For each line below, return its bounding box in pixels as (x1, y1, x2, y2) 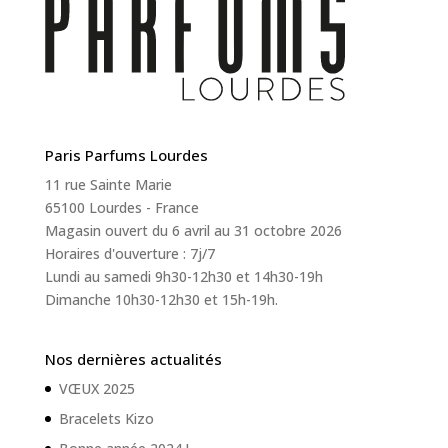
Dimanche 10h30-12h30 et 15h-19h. (44, 290, 278, 310)
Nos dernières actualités (44, 349, 222, 370)
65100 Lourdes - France (44, 198, 199, 218)
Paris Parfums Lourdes (44, 145, 208, 166)
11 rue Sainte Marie (44, 175, 172, 195)
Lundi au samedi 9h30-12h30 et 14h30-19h (44, 267, 323, 287)
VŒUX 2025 (58, 379, 135, 399)
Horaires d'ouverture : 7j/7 (44, 244, 215, 264)
